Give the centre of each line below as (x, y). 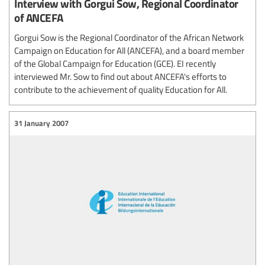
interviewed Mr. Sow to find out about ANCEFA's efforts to (120, 76)
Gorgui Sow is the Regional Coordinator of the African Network (129, 37)
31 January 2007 (41, 123)
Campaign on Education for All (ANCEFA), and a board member (129, 50)
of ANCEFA (39, 17)
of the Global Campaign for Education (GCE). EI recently (115, 63)
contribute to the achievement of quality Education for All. (121, 89)
